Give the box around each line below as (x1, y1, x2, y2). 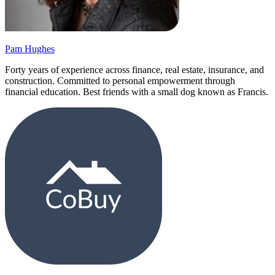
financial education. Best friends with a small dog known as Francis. (5, 87, 268, 98)
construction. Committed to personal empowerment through (5, 76, 235, 87)
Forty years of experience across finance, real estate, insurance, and (5, 64, 264, 76)
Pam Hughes (5, 44, 55, 55)
